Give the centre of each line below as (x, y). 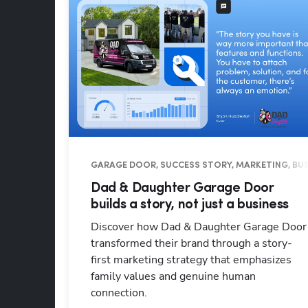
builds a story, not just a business (190, 205)
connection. (119, 293)
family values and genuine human (173, 277)
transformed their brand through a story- (191, 244)
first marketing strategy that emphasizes (191, 260)
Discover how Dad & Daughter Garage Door (199, 227)
